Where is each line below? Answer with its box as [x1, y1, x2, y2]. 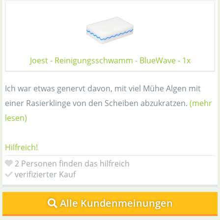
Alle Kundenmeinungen [59, 196, 173, 210]
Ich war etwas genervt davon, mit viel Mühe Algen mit [5, 82, 201, 94]
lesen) [5, 112, 27, 123]
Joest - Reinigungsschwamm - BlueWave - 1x [29, 55, 191, 66]
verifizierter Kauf [15, 168, 76, 180]
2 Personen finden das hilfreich [15, 158, 130, 169]
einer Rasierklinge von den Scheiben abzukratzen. [5, 97, 190, 109]
